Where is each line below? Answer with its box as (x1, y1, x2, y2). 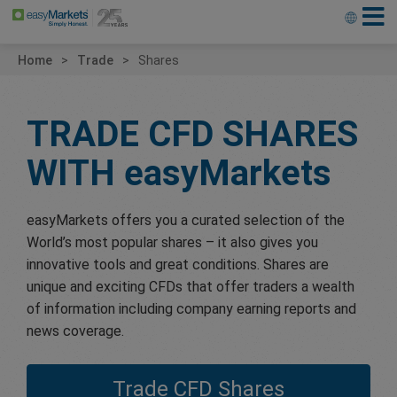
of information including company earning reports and (27, 300, 356, 317)
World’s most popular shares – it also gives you (27, 233, 318, 251)
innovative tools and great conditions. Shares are (27, 255, 329, 273)
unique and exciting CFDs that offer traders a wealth (27, 277, 354, 295)
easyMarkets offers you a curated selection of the (27, 211, 345, 229)
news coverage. (27, 322, 124, 339)
